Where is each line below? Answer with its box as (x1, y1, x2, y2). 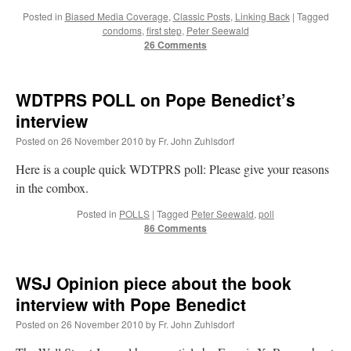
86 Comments (144, 221, 207, 236)
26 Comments (144, 38, 207, 52)
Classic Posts (172, 9, 230, 24)
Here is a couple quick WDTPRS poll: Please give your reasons (16, 161, 329, 178)
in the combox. (16, 179, 89, 197)
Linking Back (234, 9, 290, 24)
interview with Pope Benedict (16, 292, 246, 317)
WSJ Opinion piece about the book (16, 271, 291, 295)
